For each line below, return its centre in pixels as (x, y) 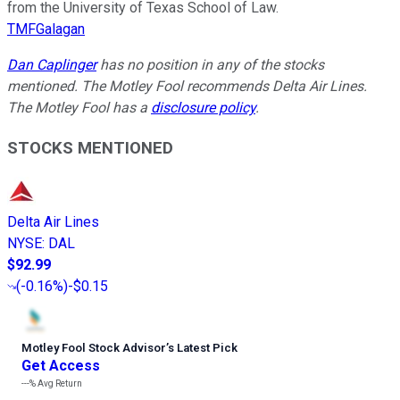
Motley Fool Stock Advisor (94, 348)
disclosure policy (203, 107)
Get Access (61, 366)
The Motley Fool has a (79, 107)
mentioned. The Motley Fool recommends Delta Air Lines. (187, 86)
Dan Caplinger (52, 64)
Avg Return (59, 384)
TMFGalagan (46, 29)
